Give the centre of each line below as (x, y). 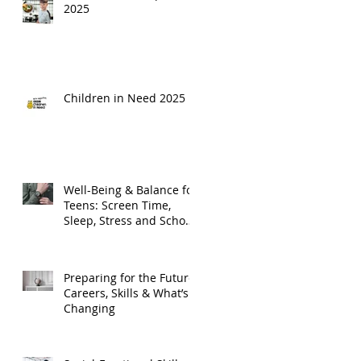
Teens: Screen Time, (117, 205)
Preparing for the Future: (131, 277)
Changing (89, 308)
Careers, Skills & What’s (126, 293)
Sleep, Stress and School (129, 220)
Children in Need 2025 (124, 98)
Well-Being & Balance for (131, 189)
